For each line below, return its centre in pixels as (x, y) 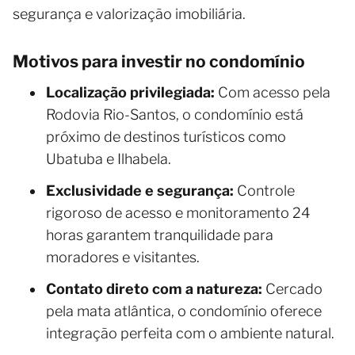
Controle (264, 191)
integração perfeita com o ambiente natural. (190, 334)
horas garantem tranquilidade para (160, 235)
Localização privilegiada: (130, 93)
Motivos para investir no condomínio (159, 62)
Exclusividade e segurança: (140, 191)
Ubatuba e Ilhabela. (109, 159)
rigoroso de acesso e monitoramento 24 (178, 213)
